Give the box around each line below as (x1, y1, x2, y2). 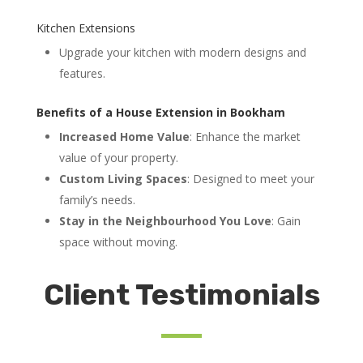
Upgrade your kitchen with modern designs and (58, 45, 306, 61)
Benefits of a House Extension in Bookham (36, 105, 285, 121)
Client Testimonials (43, 277, 320, 313)
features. (58, 66, 105, 82)
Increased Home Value (58, 129, 190, 145)
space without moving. (58, 234, 177, 250)
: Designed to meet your (186, 171, 314, 187)
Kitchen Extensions (36, 20, 135, 36)
